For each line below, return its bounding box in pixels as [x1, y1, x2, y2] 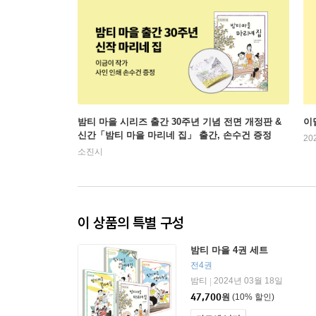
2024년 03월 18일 [214, 276, 283, 286]
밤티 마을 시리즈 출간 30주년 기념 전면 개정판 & [78, 116, 281, 127]
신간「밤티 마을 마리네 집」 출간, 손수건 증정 [78, 130, 272, 140]
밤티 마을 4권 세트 [190, 245, 268, 255]
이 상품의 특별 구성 [78, 214, 184, 231]
